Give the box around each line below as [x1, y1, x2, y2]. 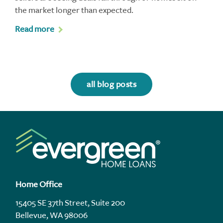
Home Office [15, 179, 62, 190]
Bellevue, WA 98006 [15, 210, 88, 221]
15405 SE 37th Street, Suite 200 [15, 198, 125, 208]
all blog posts [87, 79, 136, 90]
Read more [15, 23, 54, 34]
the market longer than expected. [15, 5, 133, 15]
